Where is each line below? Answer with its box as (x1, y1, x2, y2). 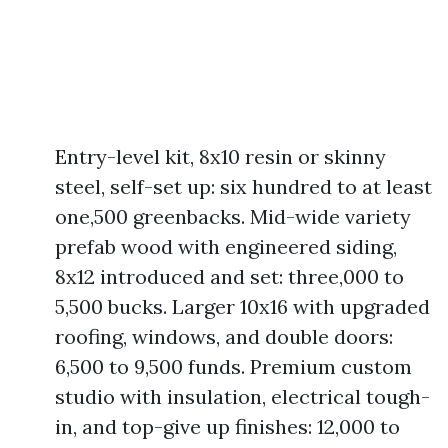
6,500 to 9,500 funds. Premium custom (55, 354, 412, 379)
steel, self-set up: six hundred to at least (55, 174, 432, 199)
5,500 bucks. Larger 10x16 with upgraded (55, 294, 430, 319)
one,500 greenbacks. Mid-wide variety (55, 204, 411, 229)
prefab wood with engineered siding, (55, 234, 397, 259)
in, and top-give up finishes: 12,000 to (55, 414, 400, 439)
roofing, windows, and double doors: (55, 324, 393, 349)
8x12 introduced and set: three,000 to (55, 264, 404, 289)
